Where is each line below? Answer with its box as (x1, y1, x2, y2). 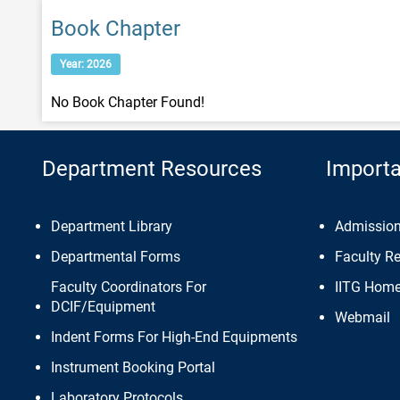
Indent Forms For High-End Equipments (51, 329, 297, 346)
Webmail (334, 309, 390, 326)
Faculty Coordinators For (51, 279, 206, 296)
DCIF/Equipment (51, 298, 155, 315)
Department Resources (42, 156, 262, 181)
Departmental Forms (51, 248, 180, 265)
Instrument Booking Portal (51, 359, 215, 376)
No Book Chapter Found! (51, 94, 204, 111)
